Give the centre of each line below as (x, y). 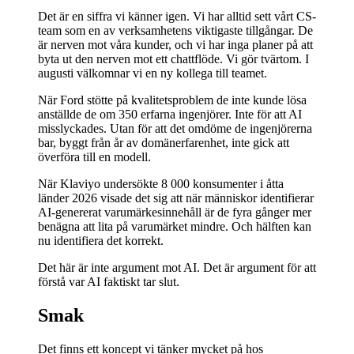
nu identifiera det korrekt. (101, 241)
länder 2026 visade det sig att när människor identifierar (176, 198)
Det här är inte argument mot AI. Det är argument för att (177, 268)
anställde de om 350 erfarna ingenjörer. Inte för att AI (170, 115)
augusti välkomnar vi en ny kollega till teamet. (153, 73)
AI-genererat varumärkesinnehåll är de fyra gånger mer (175, 213)
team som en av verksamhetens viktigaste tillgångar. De (175, 31)
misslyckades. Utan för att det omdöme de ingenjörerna (175, 129)
